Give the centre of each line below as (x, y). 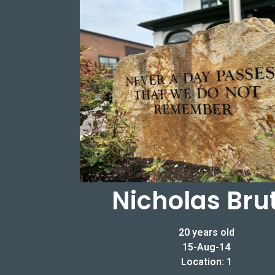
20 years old (206, 232)
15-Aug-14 (206, 247)
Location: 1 (206, 261)
